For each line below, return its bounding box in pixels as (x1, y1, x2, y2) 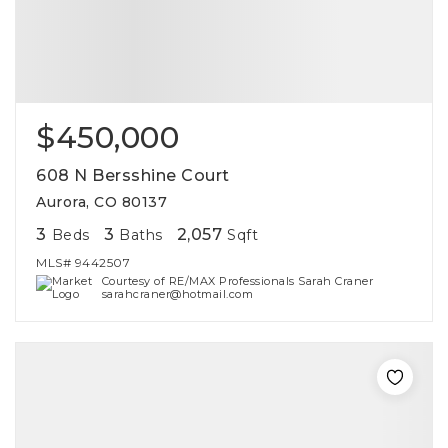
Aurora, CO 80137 (36, 193, 167, 211)
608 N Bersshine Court (36, 166, 230, 185)
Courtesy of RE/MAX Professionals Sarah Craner (101, 274, 374, 288)
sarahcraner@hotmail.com (101, 287, 254, 301)
